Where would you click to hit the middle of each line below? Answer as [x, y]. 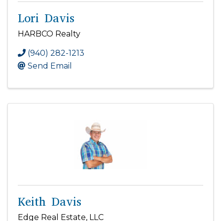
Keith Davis [50, 202]
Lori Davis [46, 18]
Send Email [50, 66]
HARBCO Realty [49, 34]
